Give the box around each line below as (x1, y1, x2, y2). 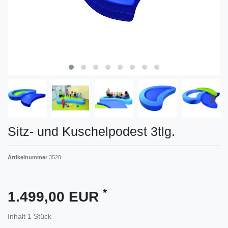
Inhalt (8, 212, 27, 220)
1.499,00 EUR (8, 188, 103, 205)
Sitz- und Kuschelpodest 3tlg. (8, 124, 175, 138)
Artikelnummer (8, 154, 49, 160)
